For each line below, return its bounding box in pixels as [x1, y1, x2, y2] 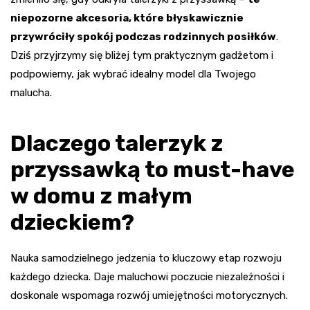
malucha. [10, 86, 52, 100]
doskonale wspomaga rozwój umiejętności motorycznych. [10, 289, 288, 302]
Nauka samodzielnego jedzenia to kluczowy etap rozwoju [10, 252, 282, 265]
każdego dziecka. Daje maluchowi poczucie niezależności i [10, 271, 284, 284]
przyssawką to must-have [10, 156, 295, 183]
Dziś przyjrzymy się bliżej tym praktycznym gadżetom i [10, 49, 273, 62]
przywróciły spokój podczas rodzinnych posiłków [10, 30, 276, 44]
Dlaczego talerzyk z [10, 130, 223, 157]
